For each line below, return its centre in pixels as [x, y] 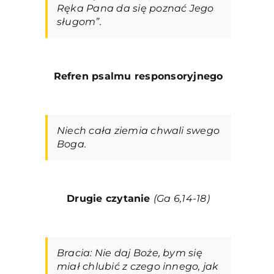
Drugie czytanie [110, 199]
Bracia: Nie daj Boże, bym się [129, 253]
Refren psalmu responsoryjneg [135, 76]
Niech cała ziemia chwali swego [138, 131]
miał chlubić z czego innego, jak [138, 267]
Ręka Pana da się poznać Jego [135, 9]
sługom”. [79, 22]
